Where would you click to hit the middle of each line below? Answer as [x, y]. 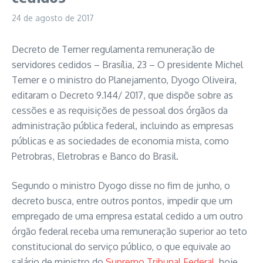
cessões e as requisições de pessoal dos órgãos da [120, 110]
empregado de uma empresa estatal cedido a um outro [127, 216]
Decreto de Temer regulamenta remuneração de [113, 49]
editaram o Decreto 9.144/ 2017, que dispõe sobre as [122, 95]
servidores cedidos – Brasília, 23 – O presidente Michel [127, 65]
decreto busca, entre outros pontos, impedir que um [122, 201]
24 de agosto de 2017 [53, 18]
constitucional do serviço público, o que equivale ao [121, 247]
